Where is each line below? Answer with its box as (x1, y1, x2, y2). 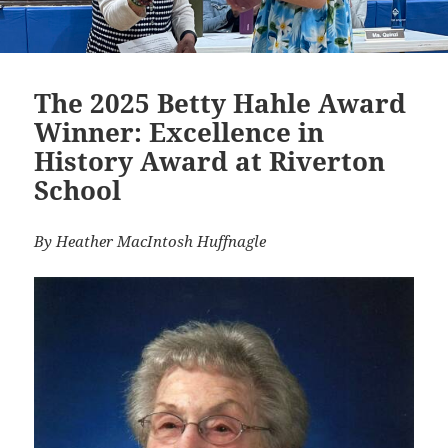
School (34, 171, 122, 208)
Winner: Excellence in (34, 113, 325, 150)
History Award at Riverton (34, 142, 386, 179)
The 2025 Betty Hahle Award (34, 84, 407, 121)
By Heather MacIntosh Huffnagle (34, 230, 267, 251)
